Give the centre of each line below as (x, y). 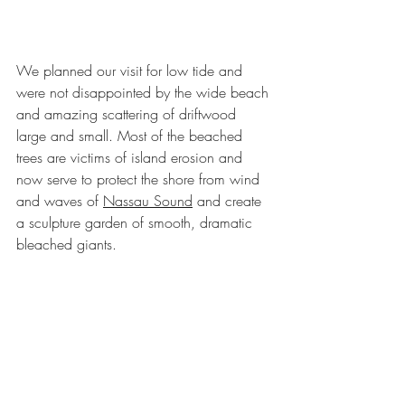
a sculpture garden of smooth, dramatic (137, 222)
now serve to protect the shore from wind (140, 179)
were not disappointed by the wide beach (145, 92)
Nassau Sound (148, 200)
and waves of (60, 200)
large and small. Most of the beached (132, 135)
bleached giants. (69, 244)
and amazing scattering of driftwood (128, 113)
